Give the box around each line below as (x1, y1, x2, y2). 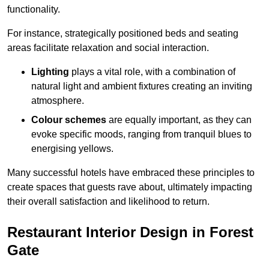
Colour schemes (31, 115, 106, 125)
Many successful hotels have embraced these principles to (7, 168, 255, 178)
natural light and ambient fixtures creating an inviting (31, 81, 252, 92)
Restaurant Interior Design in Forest (7, 224, 253, 241)
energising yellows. (31, 144, 113, 154)
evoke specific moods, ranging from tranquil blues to (31, 129, 252, 140)
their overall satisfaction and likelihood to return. (7, 196, 210, 207)
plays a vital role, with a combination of (69, 67, 235, 77)
